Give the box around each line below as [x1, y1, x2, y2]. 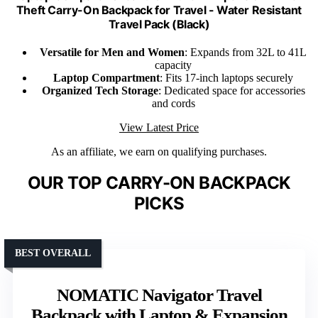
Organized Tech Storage [41, 84, 158, 97]
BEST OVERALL [15, 247, 91, 258]
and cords [151, 97, 195, 109]
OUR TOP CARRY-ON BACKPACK [27, 172, 291, 193]
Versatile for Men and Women [40, 45, 185, 58]
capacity [155, 58, 192, 71]
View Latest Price [119, 121, 199, 133]
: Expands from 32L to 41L [185, 45, 307, 58]
